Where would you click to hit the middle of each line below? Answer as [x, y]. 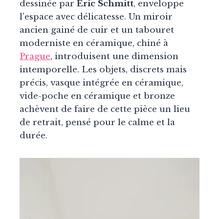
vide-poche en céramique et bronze [97, 96]
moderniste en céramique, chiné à [94, 43]
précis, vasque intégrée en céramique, [101, 83]
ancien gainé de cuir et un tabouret [97, 30]
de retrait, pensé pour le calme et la [97, 122]
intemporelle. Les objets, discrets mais [103, 69]
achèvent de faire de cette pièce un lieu [105, 109]
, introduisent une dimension [114, 56]
